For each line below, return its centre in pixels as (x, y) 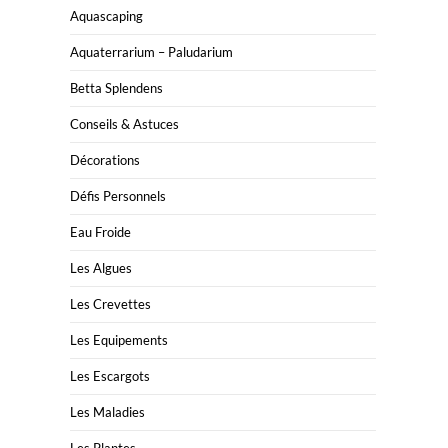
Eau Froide (100, 232)
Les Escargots (110, 376)
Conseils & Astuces (124, 124)
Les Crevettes (110, 304)
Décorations (105, 160)
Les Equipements (119, 340)
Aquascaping (106, 16)
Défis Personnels (118, 196)
